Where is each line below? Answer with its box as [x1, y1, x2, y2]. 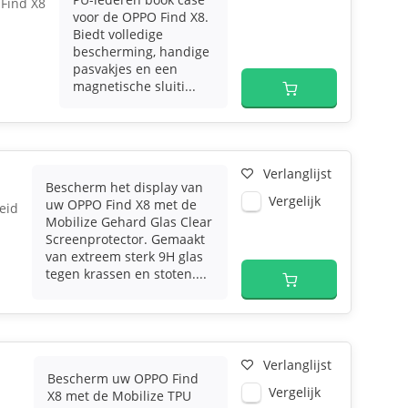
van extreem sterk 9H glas [45, 248, 203, 265]
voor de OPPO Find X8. [73, 8, 209, 25]
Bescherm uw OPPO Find [47, 370, 199, 387]
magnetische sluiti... [73, 77, 197, 95]
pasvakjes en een [73, 60, 178, 77]
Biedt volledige [73, 25, 164, 43]
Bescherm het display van [45, 178, 203, 196]
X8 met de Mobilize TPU [47, 387, 192, 404]
